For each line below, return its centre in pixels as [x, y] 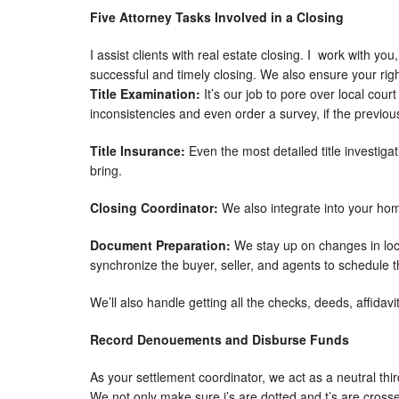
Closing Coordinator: [156, 208]
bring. [106, 170]
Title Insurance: [139, 151]
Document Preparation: [162, 245]
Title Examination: [147, 94]
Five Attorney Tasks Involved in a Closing [217, 17]
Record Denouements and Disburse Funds [221, 339]
